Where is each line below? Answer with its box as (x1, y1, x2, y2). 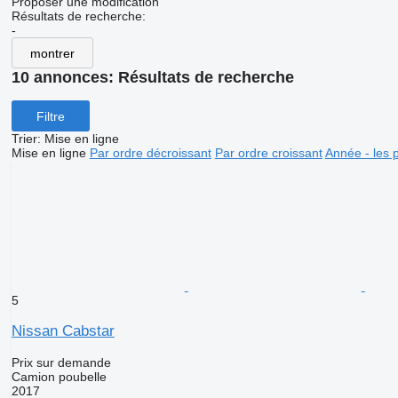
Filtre (36, 108, 65, 123)
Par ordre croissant (214, 146, 322, 161)
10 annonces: (11, 68, 118, 87)
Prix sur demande (11, 355, 111, 370)
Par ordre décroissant (89, 146, 211, 161)
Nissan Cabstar (11, 322, 115, 340)
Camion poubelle (11, 370, 107, 385)
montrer (29, 45, 75, 60)
